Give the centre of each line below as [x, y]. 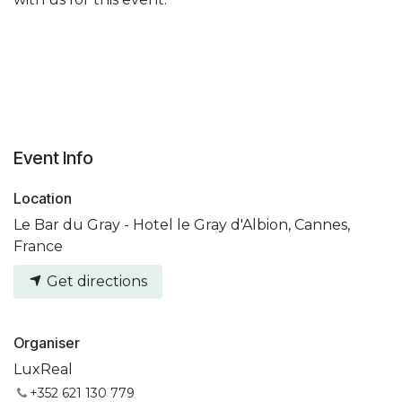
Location [43, 198]
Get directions [95, 281]
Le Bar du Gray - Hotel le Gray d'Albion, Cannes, [182, 224]
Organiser [47, 342]
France [38, 246]
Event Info [53, 157]
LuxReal [43, 369]
